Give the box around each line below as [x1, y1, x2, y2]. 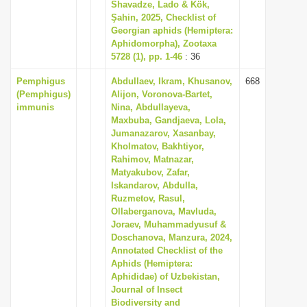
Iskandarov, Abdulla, [111, 180, 198, 191]
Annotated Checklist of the [111, 245, 223, 256]
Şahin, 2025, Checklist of [111, 12, 216, 23]
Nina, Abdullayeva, [111, 102, 191, 112]
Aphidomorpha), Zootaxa [111, 38, 217, 49]
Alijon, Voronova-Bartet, [111, 89, 212, 99]
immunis [16, 102, 54, 112]
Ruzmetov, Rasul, [111, 193, 185, 204]
